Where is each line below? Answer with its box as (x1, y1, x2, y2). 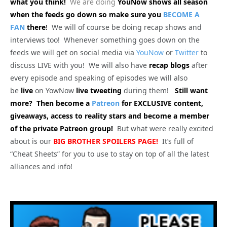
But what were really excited (117, 124, 213, 134)
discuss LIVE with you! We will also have (10, 60, 149, 70)
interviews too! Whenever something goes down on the (10, 35, 200, 45)
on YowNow (33, 86, 76, 96)
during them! (122, 86, 175, 96)
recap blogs (149, 60, 190, 70)
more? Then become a (10, 98, 92, 108)
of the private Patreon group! (10, 124, 117, 134)
